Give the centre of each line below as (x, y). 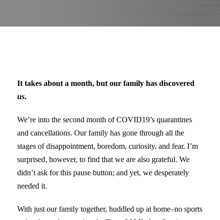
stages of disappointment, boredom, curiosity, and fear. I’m (108, 146)
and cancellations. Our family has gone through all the (101, 133)
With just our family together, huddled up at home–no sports (110, 209)
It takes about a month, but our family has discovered (106, 83)
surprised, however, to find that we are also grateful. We (103, 160)
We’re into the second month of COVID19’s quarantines (105, 120)
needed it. (32, 186)
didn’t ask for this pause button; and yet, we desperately (103, 173)
